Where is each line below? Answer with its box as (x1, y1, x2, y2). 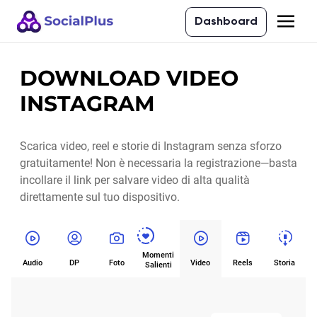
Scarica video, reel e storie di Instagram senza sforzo (20, 139, 282, 153)
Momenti (142, 250, 175, 260)
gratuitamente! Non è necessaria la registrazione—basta (20, 156, 297, 170)
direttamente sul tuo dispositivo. (20, 190, 180, 204)
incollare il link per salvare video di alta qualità (20, 173, 250, 187)
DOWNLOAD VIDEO (20, 65, 238, 91)
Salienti (144, 260, 172, 270)
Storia (274, 258, 296, 267)
